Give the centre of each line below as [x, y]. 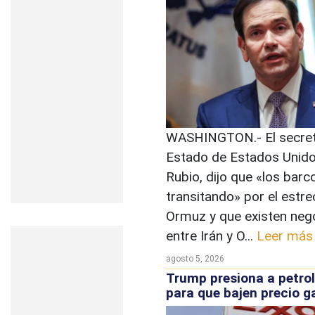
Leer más [285, 236]
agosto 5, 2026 [195, 258]
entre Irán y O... [211, 236]
